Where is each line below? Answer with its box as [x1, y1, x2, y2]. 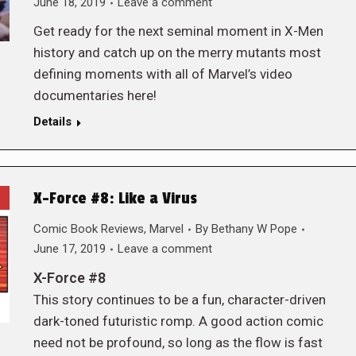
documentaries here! [33, 87, 157, 103]
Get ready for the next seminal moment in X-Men [33, 23, 323, 39]
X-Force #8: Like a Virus [33, 189, 197, 208]
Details [33, 114, 72, 129]
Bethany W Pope [211, 222, 297, 236]
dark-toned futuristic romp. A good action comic [33, 313, 323, 329]
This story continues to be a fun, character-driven [33, 292, 326, 308]
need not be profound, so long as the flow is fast [33, 335, 323, 350]
